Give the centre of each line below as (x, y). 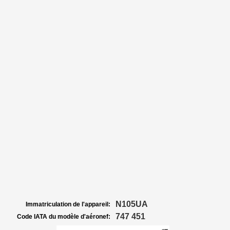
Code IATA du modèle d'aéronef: (64, 217)
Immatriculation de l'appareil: (68, 204)
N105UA (132, 204)
